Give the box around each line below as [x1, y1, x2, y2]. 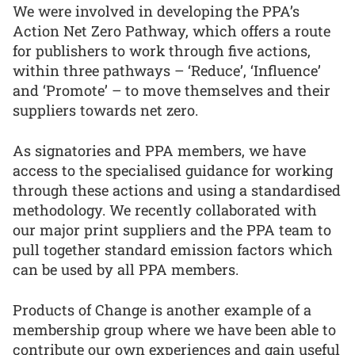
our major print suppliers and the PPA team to [13, 219, 331, 239]
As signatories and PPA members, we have [13, 140, 306, 160]
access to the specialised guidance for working [13, 160, 333, 180]
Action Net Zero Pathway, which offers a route [13, 21, 330, 41]
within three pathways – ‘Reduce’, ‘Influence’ [13, 61, 321, 81]
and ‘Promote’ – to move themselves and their [13, 81, 330, 101]
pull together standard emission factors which [13, 239, 333, 259]
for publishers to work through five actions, [13, 41, 311, 61]
